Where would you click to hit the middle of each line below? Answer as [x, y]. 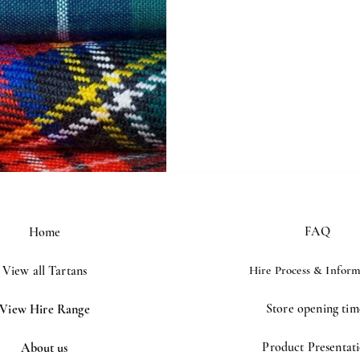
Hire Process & [287, 270]
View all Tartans [45, 270]
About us [45, 348]
